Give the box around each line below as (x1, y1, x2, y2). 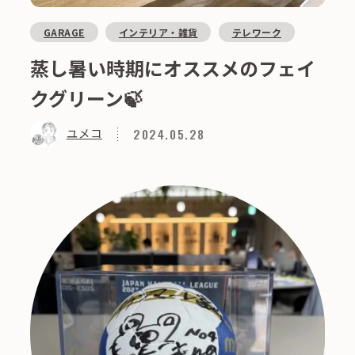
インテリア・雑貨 (118, 25, 198, 39)
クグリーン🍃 (30, 83, 143, 112)
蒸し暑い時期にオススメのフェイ (30, 53, 316, 82)
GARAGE (43, 25, 85, 39)
